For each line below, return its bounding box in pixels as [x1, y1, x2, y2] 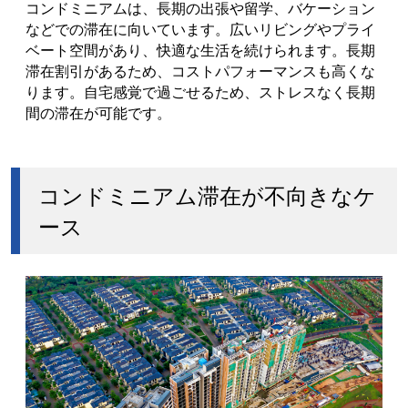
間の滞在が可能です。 [25, 102, 171, 123]
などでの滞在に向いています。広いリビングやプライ [25, 18, 375, 39]
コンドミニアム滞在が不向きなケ [38, 179, 376, 210]
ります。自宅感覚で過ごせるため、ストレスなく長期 [25, 81, 375, 102]
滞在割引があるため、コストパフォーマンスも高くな [25, 60, 375, 81]
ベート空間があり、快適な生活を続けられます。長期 [25, 39, 375, 60]
